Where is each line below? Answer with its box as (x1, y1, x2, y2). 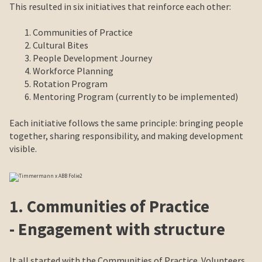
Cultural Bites (33, 39, 88, 51)
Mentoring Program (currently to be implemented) (33, 91, 238, 103)
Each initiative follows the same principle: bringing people (9, 116, 243, 129)
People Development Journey (33, 52, 152, 64)
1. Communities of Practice (9, 195, 209, 217)
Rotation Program (33, 78, 108, 90)
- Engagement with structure (9, 218, 225, 240)
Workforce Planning (33, 65, 113, 77)
